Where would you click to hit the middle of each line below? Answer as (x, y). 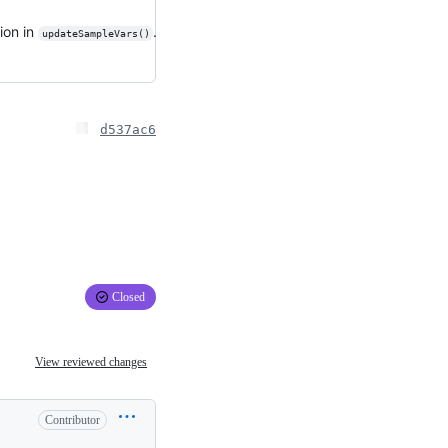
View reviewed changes (91, 361)
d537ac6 (128, 129)
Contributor (72, 420)
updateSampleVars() (95, 33)
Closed (128, 297)
